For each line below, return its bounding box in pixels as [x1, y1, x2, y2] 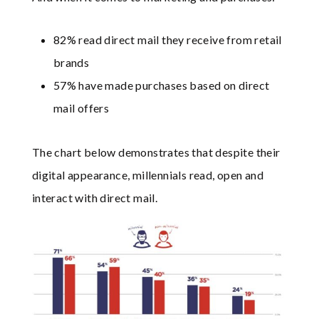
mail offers [53, 101, 110, 115]
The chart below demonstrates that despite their [31, 145, 281, 159]
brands [53, 56, 90, 70]
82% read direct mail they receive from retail [53, 33, 282, 47]
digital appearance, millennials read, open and [31, 168, 264, 182]
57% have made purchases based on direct [53, 78, 270, 93]
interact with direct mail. [31, 191, 158, 205]
